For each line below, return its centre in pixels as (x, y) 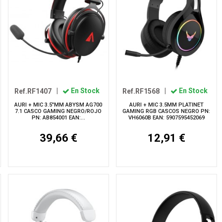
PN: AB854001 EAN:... (58, 117)
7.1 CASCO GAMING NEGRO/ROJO (58, 111)
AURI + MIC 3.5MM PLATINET (166, 105)
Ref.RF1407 (33, 91)
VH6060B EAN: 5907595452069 (166, 117)
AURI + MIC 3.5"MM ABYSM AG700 (58, 105)
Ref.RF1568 (141, 91)
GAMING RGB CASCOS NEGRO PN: (166, 111)
